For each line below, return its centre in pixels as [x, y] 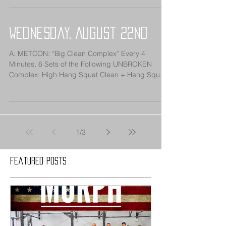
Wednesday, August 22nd [78, 33]
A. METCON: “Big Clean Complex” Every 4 [77, 53]
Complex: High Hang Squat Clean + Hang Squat [25, 75]
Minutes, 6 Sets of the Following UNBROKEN [80, 64]
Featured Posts [38, 161]
